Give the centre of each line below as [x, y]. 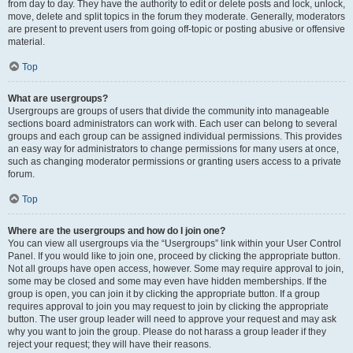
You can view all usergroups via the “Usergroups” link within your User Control [175, 243]
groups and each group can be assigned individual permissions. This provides [175, 136]
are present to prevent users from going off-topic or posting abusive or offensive [176, 29]
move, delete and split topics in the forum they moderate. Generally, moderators [176, 17]
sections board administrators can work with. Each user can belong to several [173, 124]
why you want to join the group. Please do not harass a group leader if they [167, 332]
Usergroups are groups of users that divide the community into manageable [169, 111]
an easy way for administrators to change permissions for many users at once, [173, 149]
